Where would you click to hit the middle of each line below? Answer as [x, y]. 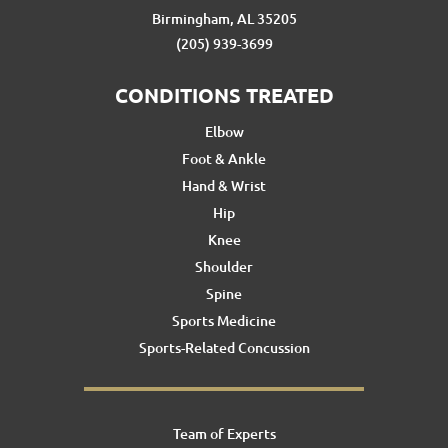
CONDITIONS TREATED [224, 95]
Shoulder [224, 266]
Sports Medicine [224, 320]
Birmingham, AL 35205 [224, 18]
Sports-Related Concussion [224, 347]
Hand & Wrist [224, 185]
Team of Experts [224, 433]
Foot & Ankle [224, 158]
